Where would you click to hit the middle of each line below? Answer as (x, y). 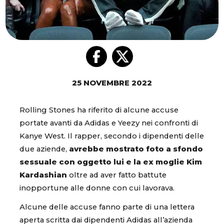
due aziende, (44, 149)
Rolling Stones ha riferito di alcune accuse (99, 110)
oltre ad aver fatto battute (117, 175)
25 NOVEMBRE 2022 (112, 83)
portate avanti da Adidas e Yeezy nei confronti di (109, 123)
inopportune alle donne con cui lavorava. (98, 188)
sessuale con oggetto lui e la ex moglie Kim (111, 162)
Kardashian (43, 175)
